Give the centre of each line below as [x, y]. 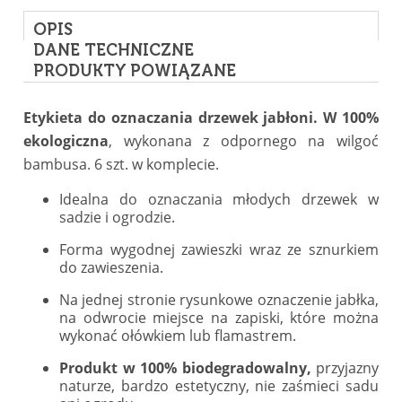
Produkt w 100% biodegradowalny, [185, 367]
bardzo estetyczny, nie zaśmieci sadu [250, 385]
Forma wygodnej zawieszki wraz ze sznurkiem [219, 249]
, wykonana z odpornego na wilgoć [244, 140]
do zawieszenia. [113, 267]
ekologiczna [66, 140]
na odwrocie [103, 317]
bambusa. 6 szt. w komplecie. [121, 164]
